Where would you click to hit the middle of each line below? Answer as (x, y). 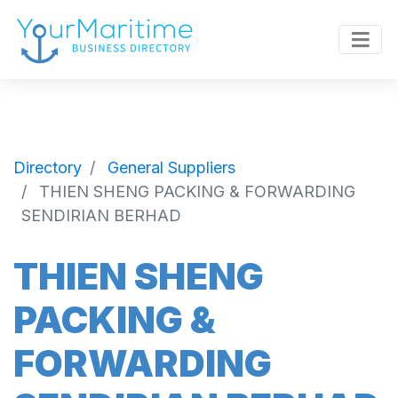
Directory (48, 167)
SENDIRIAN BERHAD (101, 215)
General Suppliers (171, 167)
